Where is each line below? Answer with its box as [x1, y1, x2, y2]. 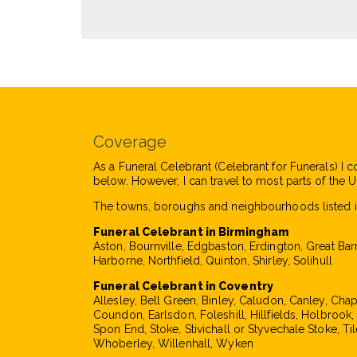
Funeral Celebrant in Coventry [93, 280, 273, 292]
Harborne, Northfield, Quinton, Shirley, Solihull [93, 254, 332, 267]
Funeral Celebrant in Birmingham [93, 226, 289, 238]
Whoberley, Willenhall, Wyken [93, 337, 253, 350]
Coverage [93, 131, 167, 151]
